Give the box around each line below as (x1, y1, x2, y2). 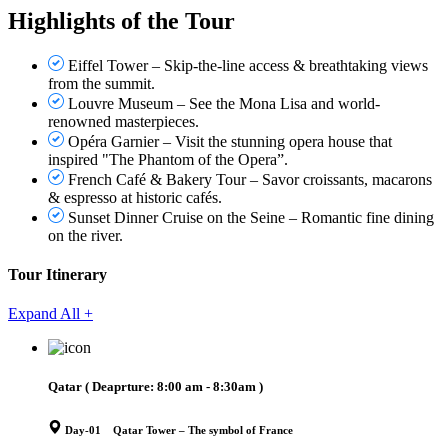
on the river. (48, 226, 123, 244)
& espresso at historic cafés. (48, 188, 222, 206)
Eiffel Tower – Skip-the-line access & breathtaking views (68, 56, 428, 74)
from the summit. (48, 74, 155, 92)
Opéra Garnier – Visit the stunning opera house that (68, 132, 392, 150)
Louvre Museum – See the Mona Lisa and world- (68, 94, 380, 112)
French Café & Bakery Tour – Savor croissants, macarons (68, 170, 432, 188)
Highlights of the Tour (8, 7, 235, 34)
